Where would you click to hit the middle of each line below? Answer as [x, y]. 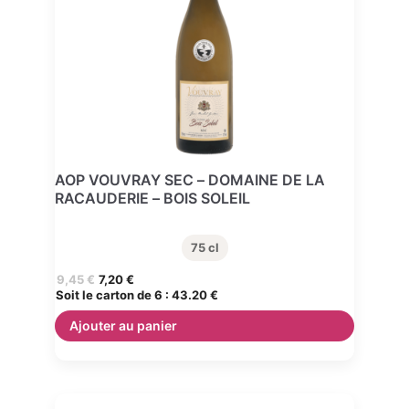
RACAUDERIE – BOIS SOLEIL [152, 198]
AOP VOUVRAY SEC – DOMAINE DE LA [190, 179]
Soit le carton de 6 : [114, 294]
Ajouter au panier [123, 325]
